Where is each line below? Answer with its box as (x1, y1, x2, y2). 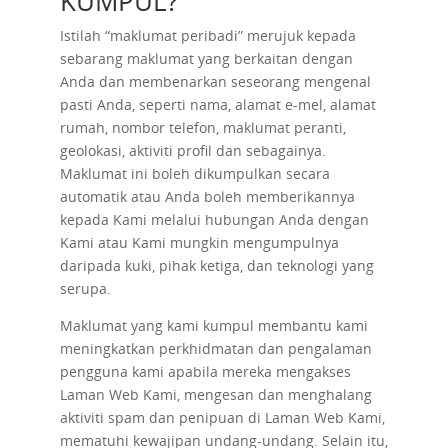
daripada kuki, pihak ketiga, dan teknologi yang (59, 256, 374, 275)
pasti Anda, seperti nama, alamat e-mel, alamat (59, 95, 376, 114)
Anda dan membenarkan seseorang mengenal (59, 72, 371, 91)
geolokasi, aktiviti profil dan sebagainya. (59, 141, 326, 160)
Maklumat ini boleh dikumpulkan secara (59, 164, 330, 183)
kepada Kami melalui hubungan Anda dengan (59, 210, 369, 229)
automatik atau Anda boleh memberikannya (59, 187, 355, 206)
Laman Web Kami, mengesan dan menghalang (59, 385, 372, 404)
